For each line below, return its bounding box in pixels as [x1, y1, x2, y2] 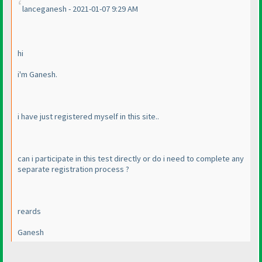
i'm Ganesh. [18, 69, 57, 80]
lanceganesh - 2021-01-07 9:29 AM [22, 4, 138, 15]
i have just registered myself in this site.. [18, 111, 159, 122]
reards [18, 206, 41, 217]
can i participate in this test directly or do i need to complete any [18, 153, 244, 164]
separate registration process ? [18, 164, 129, 175]
